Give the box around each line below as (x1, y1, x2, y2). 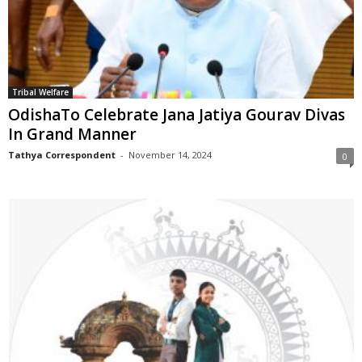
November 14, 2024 (128, 149, 212, 162)
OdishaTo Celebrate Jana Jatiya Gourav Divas (8, 104, 345, 126)
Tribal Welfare (12, 86, 69, 99)
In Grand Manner (8, 124, 137, 145)
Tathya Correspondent (8, 149, 116, 162)
